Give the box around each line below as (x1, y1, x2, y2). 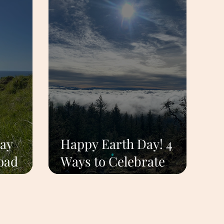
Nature (60, 170, 102, 187)
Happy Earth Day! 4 (60, 135, 172, 152)
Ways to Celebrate (60, 152, 165, 170)
